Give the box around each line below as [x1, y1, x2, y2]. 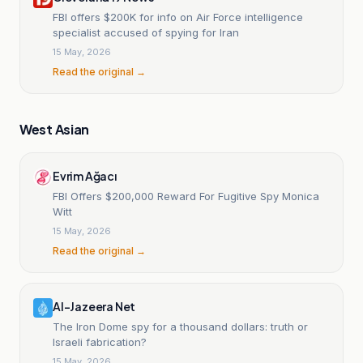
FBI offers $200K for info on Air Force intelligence [53, 10, 303, 23]
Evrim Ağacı [53, 168, 117, 183]
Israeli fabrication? [53, 335, 147, 348]
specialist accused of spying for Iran [53, 25, 239, 39]
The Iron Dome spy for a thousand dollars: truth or [53, 319, 308, 333]
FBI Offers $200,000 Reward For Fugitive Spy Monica [53, 189, 319, 203]
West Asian [19, 120, 89, 138]
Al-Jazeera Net [53, 298, 136, 314]
